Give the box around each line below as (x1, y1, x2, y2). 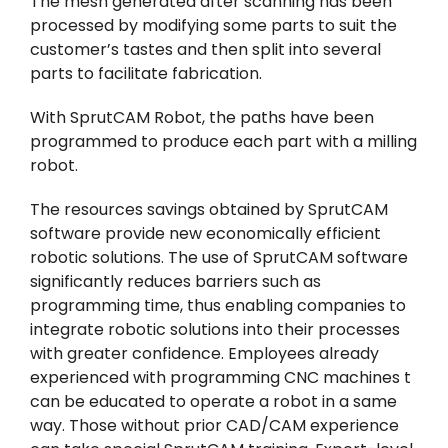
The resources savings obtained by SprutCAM (29, 198, 388, 222)
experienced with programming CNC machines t (29, 366, 411, 390)
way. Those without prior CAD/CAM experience (29, 414, 399, 438)
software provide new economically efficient (29, 222, 381, 246)
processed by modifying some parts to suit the (29, 14, 397, 38)
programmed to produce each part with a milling (29, 130, 417, 154)
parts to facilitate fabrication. (29, 62, 262, 86)
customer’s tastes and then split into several (29, 38, 381, 62)
